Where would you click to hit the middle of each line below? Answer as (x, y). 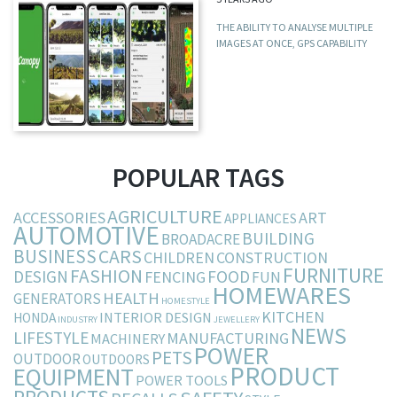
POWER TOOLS (182, 380)
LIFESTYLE (51, 337)
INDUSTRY (78, 319)
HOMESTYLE (186, 300)
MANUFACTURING (228, 338)
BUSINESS (55, 256)
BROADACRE (201, 239)
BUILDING (278, 238)
